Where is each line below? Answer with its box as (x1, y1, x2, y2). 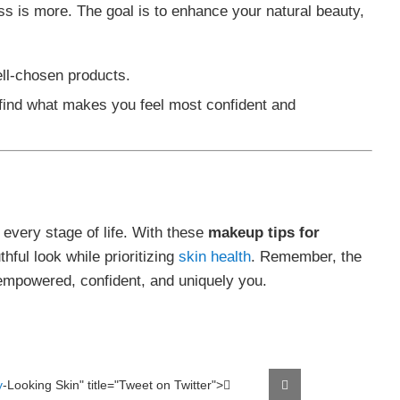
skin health (178, 246, 251, 265)
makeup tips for (207, 222, 320, 241)
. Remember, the (250, 246, 362, 265)
